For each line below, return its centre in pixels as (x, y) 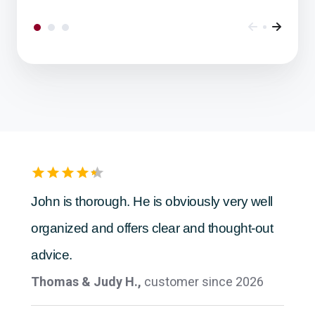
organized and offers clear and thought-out (152, 209)
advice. (52, 236)
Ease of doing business (98, 77)
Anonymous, (69, 104)
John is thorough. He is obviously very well (152, 182)
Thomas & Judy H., (88, 262)
